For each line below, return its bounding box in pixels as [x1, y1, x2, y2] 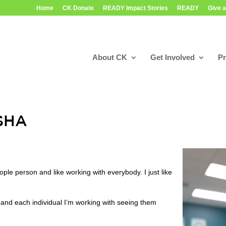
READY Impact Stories [102, 5, 168, 12]
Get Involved [150, 53, 195, 62]
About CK [92, 53, 127, 62]
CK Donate [62, 5, 94, 12]
